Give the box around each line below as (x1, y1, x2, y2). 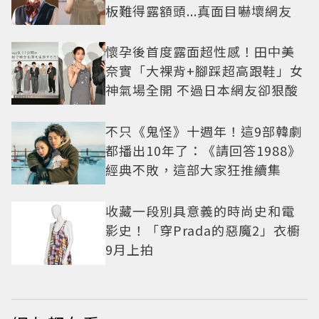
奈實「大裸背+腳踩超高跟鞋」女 (105, 61, 303, 80)
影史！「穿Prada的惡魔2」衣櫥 (105, 221, 300, 240)
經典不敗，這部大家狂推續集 (105, 160, 281, 179)
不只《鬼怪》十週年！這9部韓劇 (105, 122, 303, 141)
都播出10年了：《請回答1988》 (105, 141, 301, 160)
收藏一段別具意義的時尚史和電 (105, 202, 295, 221)
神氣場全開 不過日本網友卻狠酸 (105, 80, 298, 100)
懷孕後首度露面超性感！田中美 (105, 42, 295, 61)
